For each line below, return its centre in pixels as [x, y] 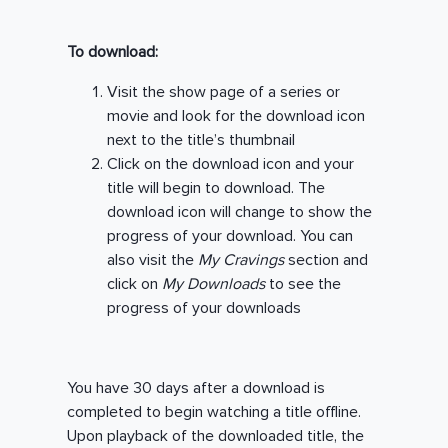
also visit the [153, 260]
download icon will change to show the [240, 212]
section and [328, 260]
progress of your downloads [204, 308]
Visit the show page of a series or [224, 92]
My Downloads [214, 284]
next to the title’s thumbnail [201, 140]
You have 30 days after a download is [196, 388]
